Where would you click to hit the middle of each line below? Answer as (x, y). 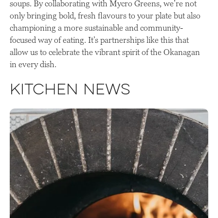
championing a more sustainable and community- (96, 27)
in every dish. (33, 64)
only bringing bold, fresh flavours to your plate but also (105, 15)
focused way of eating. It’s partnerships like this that (99, 40)
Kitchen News (70, 91)
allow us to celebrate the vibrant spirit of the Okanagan (105, 52)
